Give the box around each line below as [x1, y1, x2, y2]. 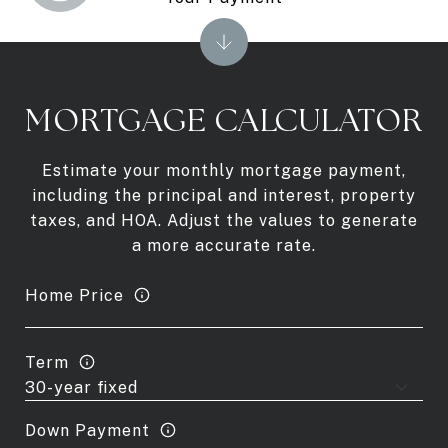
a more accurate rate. [132, 236, 316, 255]
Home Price [25, 285, 124, 305]
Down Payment [25, 420, 150, 440]
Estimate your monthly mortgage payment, [42, 161, 406, 180]
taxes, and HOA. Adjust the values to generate [30, 211, 418, 230]
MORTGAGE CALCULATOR [25, 99, 423, 141]
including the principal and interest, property [32, 186, 416, 205]
